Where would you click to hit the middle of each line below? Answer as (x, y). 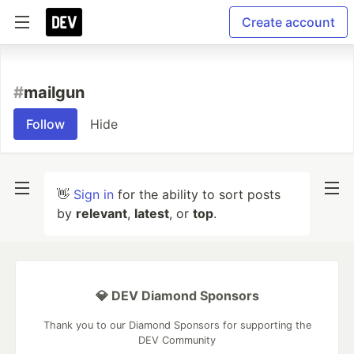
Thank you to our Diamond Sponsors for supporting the (177, 325)
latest (152, 213)
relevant (102, 213)
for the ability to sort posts (197, 194)
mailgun (54, 92)
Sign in (94, 194)
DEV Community (177, 340)
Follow (45, 124)
